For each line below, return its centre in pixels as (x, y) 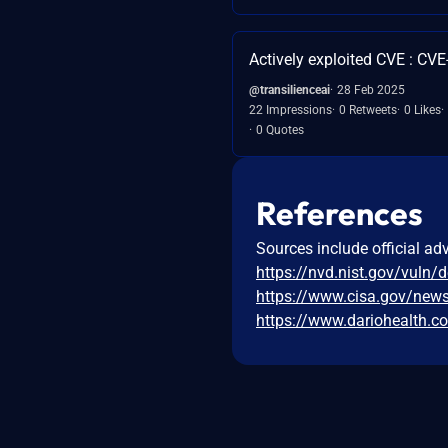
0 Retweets (368, 109)
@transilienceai (289, 89)
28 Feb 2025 (371, 89)
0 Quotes (280, 129)
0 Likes (422, 109)
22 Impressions (290, 109)
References (339, 212)
